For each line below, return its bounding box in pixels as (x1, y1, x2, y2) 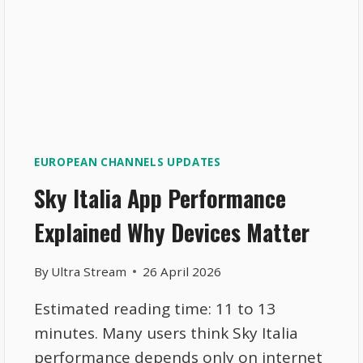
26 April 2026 (143, 263, 222, 280)
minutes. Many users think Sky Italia (34, 322, 299, 344)
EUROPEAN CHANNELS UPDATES (34, 154, 221, 169)
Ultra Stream (51, 263, 127, 280)
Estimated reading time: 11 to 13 (34, 298, 276, 320)
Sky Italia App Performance (34, 181, 287, 216)
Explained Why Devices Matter (34, 216, 310, 250)
